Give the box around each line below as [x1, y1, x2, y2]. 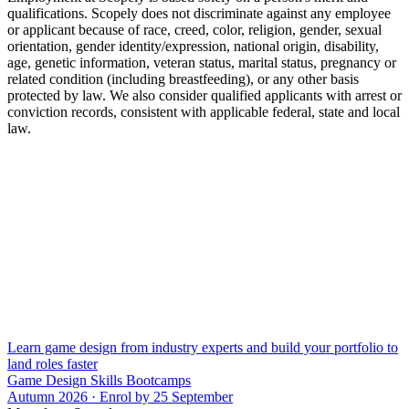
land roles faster [7, 356, 98, 372]
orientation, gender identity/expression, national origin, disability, [7, 38, 379, 55]
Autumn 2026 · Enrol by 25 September [7, 389, 233, 405]
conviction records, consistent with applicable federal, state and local [7, 104, 400, 121]
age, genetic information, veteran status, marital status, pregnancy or [7, 55, 396, 71]
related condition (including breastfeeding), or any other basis [7, 71, 359, 88]
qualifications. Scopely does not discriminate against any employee [7, 5, 391, 22]
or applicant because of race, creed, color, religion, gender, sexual [7, 22, 382, 38]
